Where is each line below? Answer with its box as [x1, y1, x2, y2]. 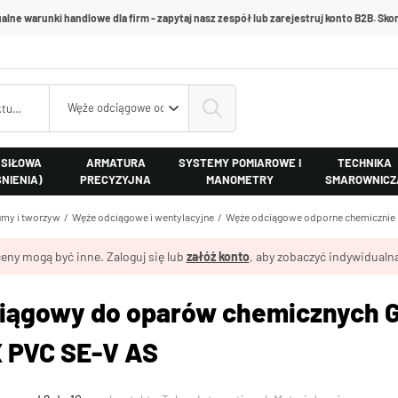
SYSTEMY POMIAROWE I [178, 155, 301, 170]
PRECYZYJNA [80, 171, 152, 187]
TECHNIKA [338, 155, 393, 170]
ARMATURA [85, 155, 146, 170]
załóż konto [186, 248, 250, 264]
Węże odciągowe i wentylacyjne [72, 210, 214, 223]
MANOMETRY [205, 171, 274, 187]
